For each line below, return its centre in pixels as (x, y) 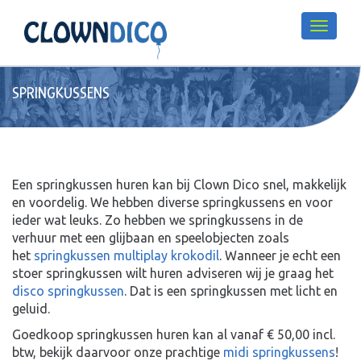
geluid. (31, 308)
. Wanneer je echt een (280, 255)
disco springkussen (68, 290)
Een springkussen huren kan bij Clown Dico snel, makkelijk (179, 184)
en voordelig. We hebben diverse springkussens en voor (172, 202)
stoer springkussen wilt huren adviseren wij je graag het (173, 273)
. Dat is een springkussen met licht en (231, 290)
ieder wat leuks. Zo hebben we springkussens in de (158, 220)
